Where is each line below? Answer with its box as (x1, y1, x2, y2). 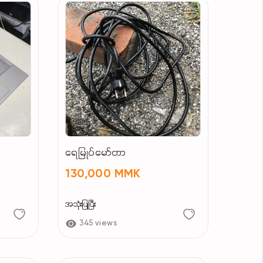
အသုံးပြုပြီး (65, 199, 96, 210)
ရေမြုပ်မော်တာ (65, 147, 126, 159)
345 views (79, 219, 117, 227)
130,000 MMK (65, 168, 141, 180)
